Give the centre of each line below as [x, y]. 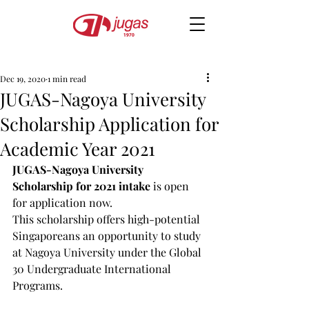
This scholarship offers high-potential [108, 219]
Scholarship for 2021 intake [81, 186]
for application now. [62, 202]
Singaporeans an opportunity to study [108, 236]
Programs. [38, 285]
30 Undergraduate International [93, 269]
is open [171, 186]
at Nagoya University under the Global [108, 252]
